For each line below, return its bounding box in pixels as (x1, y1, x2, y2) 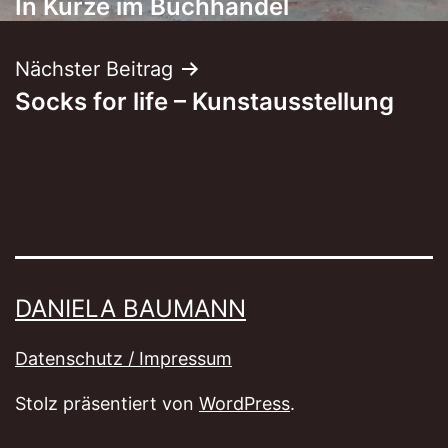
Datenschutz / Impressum (15, 348, 232, 370)
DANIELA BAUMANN (15, 294, 246, 324)
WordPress (199, 393, 290, 415)
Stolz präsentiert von (15, 393, 199, 415)
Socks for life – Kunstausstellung (15, 86, 394, 116)
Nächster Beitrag (15, 56, 173, 81)
